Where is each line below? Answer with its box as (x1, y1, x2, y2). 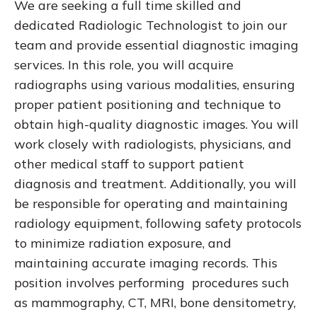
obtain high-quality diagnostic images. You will (14, 116, 299, 133)
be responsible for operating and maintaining (14, 195, 288, 212)
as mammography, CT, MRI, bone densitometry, (14, 294, 296, 311)
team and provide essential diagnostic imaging (14, 37, 299, 54)
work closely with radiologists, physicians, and (14, 136, 292, 153)
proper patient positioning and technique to (14, 96, 281, 113)
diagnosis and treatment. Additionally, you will (14, 175, 296, 192)
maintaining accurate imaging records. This (14, 255, 277, 272)
